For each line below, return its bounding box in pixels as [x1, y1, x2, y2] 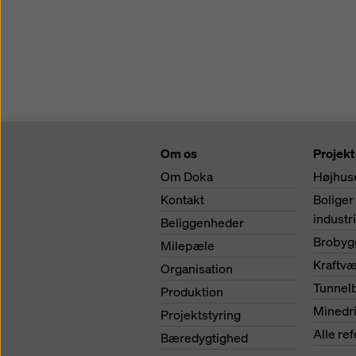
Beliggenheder [161, 214, 244, 231]
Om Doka [161, 168, 213, 185]
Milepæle [161, 237, 215, 254]
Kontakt [161, 191, 204, 208]
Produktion [161, 283, 223, 300]
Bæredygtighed [161, 329, 248, 346]
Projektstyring [161, 306, 241, 323]
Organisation [161, 260, 233, 277]
